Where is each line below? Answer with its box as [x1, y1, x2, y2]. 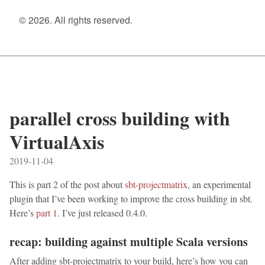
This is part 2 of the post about [9, 178, 125, 191]
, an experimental [188, 178, 251, 191]
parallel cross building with [9, 104, 230, 132]
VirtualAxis [9, 128, 104, 156]
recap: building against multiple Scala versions [9, 233, 248, 251]
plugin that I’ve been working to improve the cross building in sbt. [9, 192, 253, 205]
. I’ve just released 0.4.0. [57, 206, 147, 219]
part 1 [36, 206, 57, 219]
